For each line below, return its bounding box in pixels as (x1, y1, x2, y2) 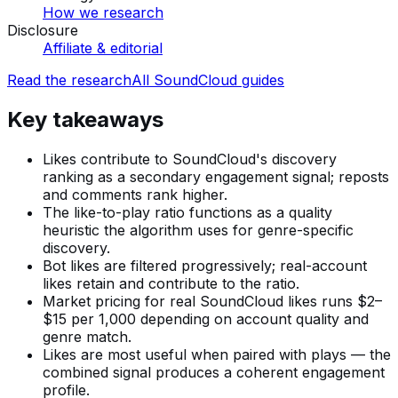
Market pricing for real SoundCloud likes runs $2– (43, 291, 382, 310)
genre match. (43, 327, 131, 346)
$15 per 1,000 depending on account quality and (43, 309, 369, 328)
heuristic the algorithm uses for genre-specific (43, 220, 354, 239)
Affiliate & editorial (43, 38, 163, 57)
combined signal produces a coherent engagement (43, 362, 385, 381)
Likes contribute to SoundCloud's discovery (43, 149, 337, 168)
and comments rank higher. (43, 185, 227, 203)
